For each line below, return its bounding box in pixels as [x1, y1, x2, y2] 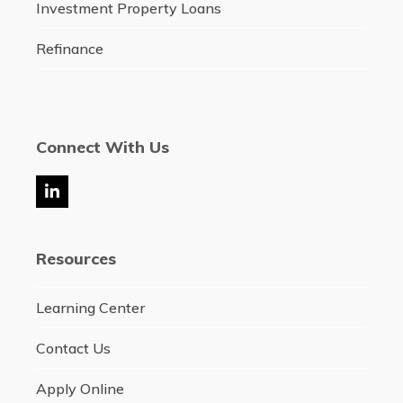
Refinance [35, 40, 103, 58]
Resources [35, 248, 116, 270]
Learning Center [35, 299, 145, 318]
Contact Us [35, 339, 111, 358]
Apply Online [35, 380, 124, 399]
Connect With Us [35, 137, 169, 158]
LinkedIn [50, 187, 113, 209]
